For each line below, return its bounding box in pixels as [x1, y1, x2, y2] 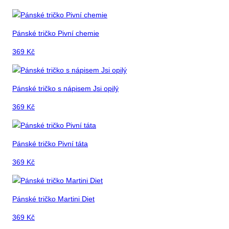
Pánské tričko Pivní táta [12, 140, 88, 148]
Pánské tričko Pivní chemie [12, 29, 99, 38]
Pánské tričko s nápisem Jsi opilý [12, 84, 119, 93]
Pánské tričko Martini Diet [12, 195, 95, 203]
